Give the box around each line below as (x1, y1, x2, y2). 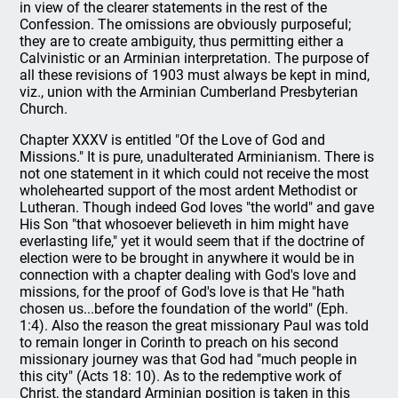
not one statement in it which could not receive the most (20, 164, 370, 182)
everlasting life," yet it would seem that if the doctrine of (20, 232, 366, 250)
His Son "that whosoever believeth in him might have (20, 215, 349, 233)
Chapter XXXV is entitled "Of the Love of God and (20, 131, 326, 148)
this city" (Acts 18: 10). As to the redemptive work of (20, 367, 343, 385)
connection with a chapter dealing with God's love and (20, 266, 357, 283)
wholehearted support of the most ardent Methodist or (20, 181, 358, 199)
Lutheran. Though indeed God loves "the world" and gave (20, 198, 375, 216)
